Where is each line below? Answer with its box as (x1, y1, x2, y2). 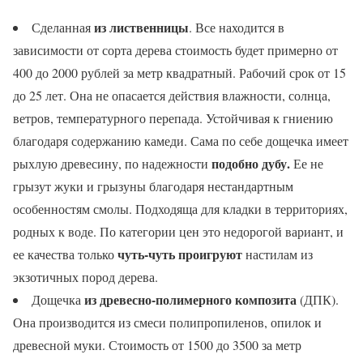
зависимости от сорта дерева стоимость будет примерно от (13, 41, 338, 58)
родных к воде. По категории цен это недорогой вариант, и (13, 222, 344, 240)
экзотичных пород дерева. (13, 267, 158, 285)
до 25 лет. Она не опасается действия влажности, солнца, (13, 86, 331, 104)
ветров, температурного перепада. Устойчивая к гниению (13, 109, 333, 126)
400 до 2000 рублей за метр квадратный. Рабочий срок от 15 (13, 63, 346, 81)
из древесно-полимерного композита (84, 289, 300, 309)
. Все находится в (189, 18, 284, 36)
